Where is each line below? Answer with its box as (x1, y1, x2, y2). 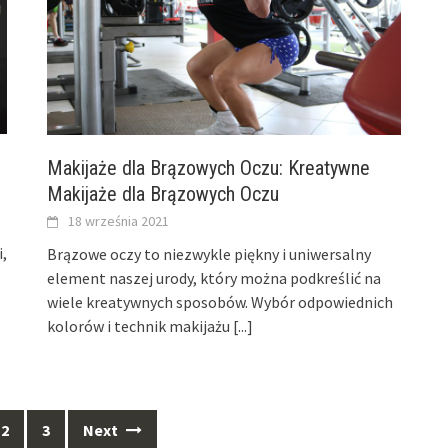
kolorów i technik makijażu (47, 315, 234, 336)
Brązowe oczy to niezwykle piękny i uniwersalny (47, 243, 372, 264)
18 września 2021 (68, 211, 170, 230)
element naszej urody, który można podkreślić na (47, 267, 382, 288)
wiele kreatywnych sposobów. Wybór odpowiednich (47, 291, 394, 312)
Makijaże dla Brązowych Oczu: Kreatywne (47, 155, 371, 180)
